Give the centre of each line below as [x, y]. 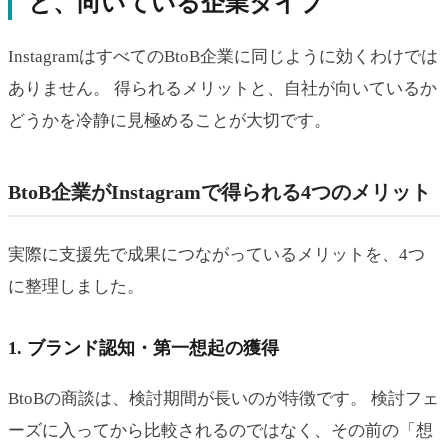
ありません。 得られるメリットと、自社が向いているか [222, 89]
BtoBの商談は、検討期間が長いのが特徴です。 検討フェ [223, 398]
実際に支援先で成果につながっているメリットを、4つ [216, 254]
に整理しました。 [76, 286]
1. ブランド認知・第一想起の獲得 [143, 347]
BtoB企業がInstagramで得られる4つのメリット [219, 192]
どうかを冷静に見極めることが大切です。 [169, 121]
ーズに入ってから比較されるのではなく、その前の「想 [220, 430]
